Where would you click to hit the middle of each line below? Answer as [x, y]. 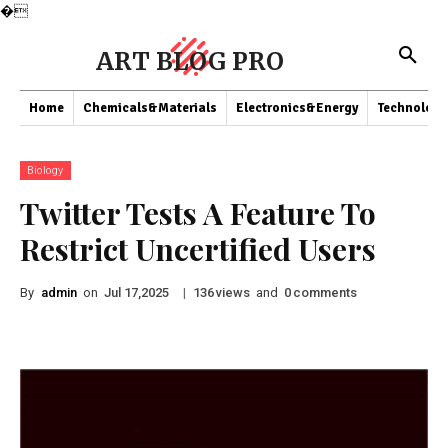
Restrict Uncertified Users [198, 249]
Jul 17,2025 [136, 293]
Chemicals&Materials [150, 108]
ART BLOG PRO [190, 61]
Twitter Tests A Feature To [198, 213]
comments [325, 292]
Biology [45, 170]
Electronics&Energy [297, 108]
